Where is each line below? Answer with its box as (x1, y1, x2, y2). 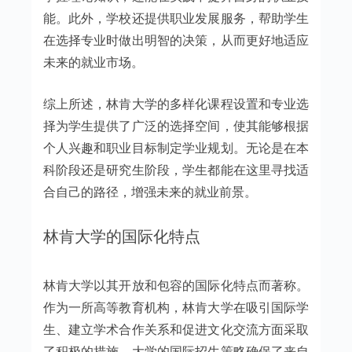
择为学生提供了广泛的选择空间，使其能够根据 (42, 117, 310, 134)
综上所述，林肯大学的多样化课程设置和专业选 (42, 95, 310, 112)
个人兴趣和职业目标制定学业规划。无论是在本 (42, 139, 310, 156)
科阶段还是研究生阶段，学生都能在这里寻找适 (42, 161, 310, 178)
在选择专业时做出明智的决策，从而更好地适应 (42, 31, 310, 48)
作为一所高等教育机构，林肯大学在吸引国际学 (42, 299, 310, 315)
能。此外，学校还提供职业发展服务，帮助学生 (42, 9, 310, 26)
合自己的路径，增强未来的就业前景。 (42, 183, 257, 200)
